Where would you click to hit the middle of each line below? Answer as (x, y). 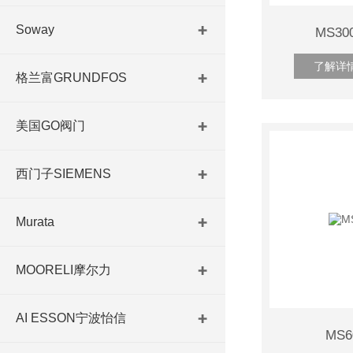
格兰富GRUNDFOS (71, 78)
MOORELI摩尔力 (63, 270)
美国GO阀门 (50, 126)
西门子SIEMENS (63, 174)
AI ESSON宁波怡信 (71, 318)
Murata (35, 222)
